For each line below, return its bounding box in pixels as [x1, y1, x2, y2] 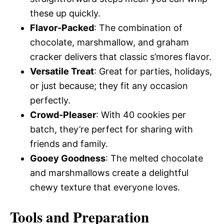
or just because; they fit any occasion [30, 80, 188, 91]
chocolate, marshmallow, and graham [30, 37, 189, 48]
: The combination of [94, 22, 182, 33]
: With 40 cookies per [96, 109, 186, 120]
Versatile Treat [30, 66, 94, 77]
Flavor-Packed [30, 22, 94, 33]
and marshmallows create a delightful [30, 167, 188, 178]
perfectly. [30, 95, 70, 106]
